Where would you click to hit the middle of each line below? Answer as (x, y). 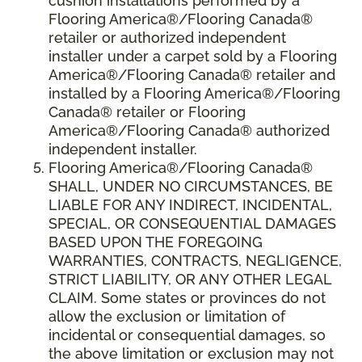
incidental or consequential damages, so (187, 335)
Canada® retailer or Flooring (147, 112)
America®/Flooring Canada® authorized (189, 131)
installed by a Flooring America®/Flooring (194, 94)
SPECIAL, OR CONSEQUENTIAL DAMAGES (192, 224)
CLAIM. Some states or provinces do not (187, 298)
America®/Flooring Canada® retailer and (192, 75)
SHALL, (74, 187)
